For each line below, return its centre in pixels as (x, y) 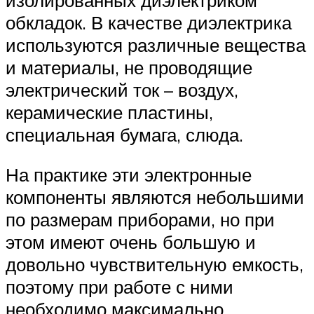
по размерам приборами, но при (140, 220)
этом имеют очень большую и (131, 242)
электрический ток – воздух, (122, 89)
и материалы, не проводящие (129, 67)
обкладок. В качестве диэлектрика (149, 22)
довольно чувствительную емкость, (155, 265)
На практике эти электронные (129, 175)
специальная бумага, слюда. (124, 134)
